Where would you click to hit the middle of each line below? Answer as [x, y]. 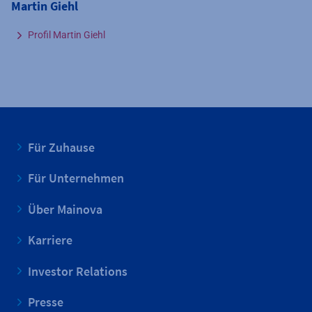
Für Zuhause [61, 147]
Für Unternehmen [76, 178]
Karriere [50, 240]
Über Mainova [65, 209]
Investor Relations [78, 271]
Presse [46, 302]
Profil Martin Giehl [67, 35]
